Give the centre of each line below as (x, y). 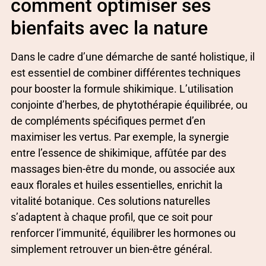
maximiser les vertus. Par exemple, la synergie (120, 137)
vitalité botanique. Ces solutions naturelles (110, 201)
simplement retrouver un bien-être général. (112, 249)
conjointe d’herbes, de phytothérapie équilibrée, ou (129, 105)
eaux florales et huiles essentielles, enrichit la (117, 185)
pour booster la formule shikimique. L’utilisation (122, 89)
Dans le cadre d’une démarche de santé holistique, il (133, 57)
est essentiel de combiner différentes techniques (126, 73)
